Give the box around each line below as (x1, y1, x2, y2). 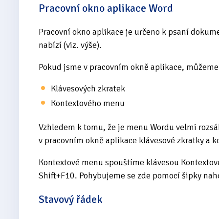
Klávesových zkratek (51, 83, 125, 94)
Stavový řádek (39, 192, 102, 206)
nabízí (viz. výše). (39, 39, 102, 50)
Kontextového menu (51, 97, 125, 109)
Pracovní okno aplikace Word (39, 1, 173, 15)
